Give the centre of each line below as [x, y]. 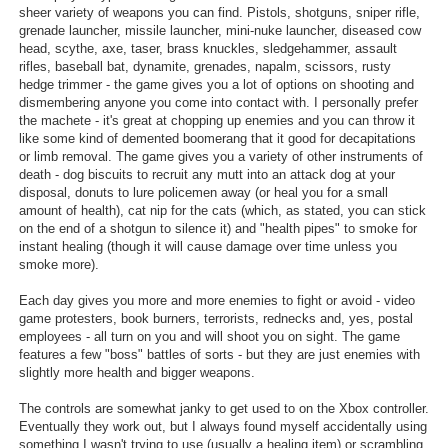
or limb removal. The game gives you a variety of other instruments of [220, 156]
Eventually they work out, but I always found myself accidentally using [222, 426]
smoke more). [58, 264]
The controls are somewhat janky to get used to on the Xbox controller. [223, 408]
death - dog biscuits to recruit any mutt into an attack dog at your [206, 174]
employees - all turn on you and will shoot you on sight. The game [209, 336]
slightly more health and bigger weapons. [136, 372]
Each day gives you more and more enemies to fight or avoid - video [216, 300]
